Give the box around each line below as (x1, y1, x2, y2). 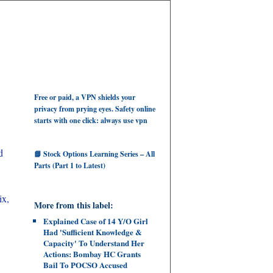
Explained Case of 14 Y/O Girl (43, 215, 148, 227)
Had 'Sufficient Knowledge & (43, 226, 142, 238)
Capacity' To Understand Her (43, 237, 144, 249)
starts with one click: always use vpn (34, 115, 147, 126)
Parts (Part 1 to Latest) (34, 160, 105, 171)
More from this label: (34, 199, 113, 211)
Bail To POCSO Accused (43, 259, 127, 271)
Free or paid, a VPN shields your (34, 92, 135, 102)
